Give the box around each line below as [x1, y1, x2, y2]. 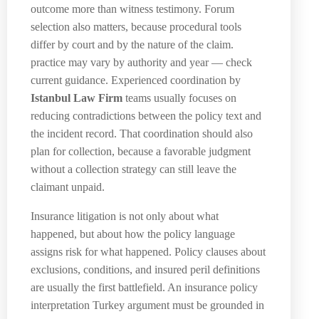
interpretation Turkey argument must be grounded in [31, 298, 264, 311]
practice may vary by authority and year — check [31, 56, 252, 68]
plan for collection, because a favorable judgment [31, 145, 251, 157]
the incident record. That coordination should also [31, 127, 253, 140]
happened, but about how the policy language [31, 227, 235, 240]
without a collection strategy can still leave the [31, 162, 236, 175]
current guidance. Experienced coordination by [31, 73, 241, 86]
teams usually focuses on [122, 91, 236, 104]
